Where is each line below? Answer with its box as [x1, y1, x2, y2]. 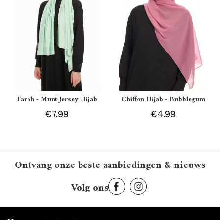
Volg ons [71, 179, 108, 197]
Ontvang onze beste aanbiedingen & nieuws [15, 157, 205, 174]
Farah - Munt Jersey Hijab [16, 93, 97, 106]
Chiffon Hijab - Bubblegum [121, 93, 205, 106]
